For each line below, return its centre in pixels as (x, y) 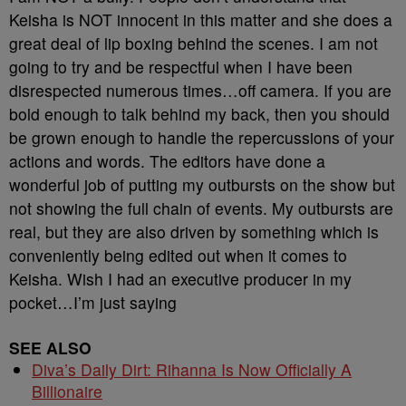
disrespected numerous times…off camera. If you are (200, 90)
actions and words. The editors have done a (167, 160)
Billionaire (67, 391)
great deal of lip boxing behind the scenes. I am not (193, 43)
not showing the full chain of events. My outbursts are (201, 208)
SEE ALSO (50, 347)
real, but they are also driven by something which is (194, 231)
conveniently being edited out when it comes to (178, 255)
